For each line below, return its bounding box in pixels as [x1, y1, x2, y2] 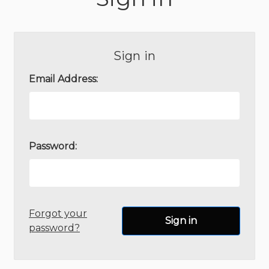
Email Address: [29, 73, 98, 85]
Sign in [113, 49, 156, 63]
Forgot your [29, 208, 87, 219]
